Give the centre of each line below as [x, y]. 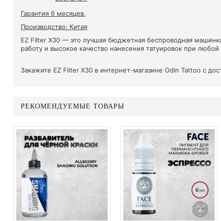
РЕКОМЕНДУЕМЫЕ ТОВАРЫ [73, 106]
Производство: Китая [54, 27]
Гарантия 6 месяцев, [53, 13]
